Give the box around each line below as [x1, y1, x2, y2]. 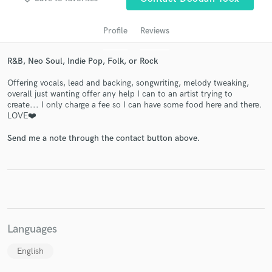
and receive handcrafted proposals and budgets [52, 165, 220, 175]
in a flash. [118, 177, 154, 188]
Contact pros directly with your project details [55, 153, 217, 163]
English [17, 246, 44, 257]
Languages [7, 222, 57, 236]
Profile [103, 25, 127, 36]
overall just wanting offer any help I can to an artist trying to [7, 89, 233, 100]
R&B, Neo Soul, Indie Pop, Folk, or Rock [7, 55, 158, 66]
